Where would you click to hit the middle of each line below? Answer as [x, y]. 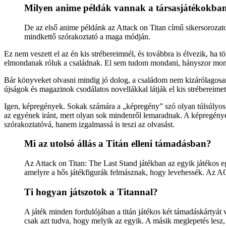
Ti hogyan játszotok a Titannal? [91, 192]
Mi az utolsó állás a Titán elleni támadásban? [118, 144]
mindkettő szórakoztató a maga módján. [87, 36]
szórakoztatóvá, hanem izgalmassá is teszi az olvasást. [89, 124]
